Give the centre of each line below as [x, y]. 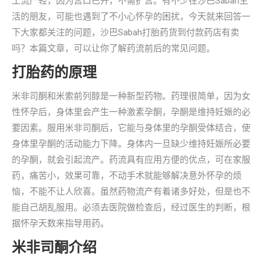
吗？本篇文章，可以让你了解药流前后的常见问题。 [113, 48]
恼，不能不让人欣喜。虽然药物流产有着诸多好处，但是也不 [131, 192]
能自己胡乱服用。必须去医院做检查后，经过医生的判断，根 [131, 207]
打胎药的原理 [54, 72]
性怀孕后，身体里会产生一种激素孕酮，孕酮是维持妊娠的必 [131, 112]
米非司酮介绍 [54, 247]
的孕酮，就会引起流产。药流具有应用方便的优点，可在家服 [131, 160]
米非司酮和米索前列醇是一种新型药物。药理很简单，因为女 [131, 96]
